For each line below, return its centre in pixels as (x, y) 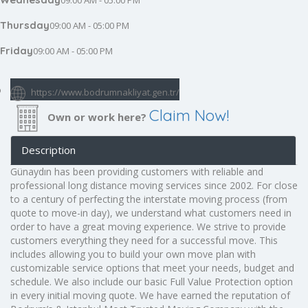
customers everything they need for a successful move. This (144, 240)
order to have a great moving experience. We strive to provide (148, 227)
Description (48, 150)
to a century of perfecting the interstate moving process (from (149, 199)
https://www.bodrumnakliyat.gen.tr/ (105, 92)
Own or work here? (97, 117)
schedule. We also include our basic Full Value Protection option (152, 282)
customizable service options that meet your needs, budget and (152, 268)
